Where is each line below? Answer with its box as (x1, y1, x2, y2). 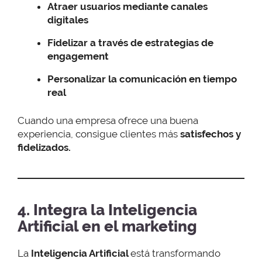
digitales (47, 13, 88, 26)
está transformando (130, 247, 220, 260)
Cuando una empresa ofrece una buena (18, 115, 198, 127)
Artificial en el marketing (18, 218, 197, 236)
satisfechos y (180, 128, 241, 140)
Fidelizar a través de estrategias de (47, 36, 213, 49)
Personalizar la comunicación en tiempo (47, 73, 237, 85)
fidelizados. (18, 142, 71, 154)
